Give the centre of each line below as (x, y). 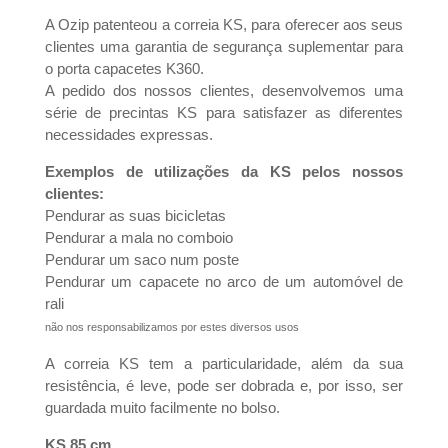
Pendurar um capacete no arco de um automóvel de (224, 281)
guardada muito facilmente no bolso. (162, 407)
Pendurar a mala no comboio (138, 237)
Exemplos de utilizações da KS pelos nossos (224, 171)
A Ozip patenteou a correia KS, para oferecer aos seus (224, 24)
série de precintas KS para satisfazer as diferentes (224, 112)
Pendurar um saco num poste (141, 259)
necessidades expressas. (128, 134)
